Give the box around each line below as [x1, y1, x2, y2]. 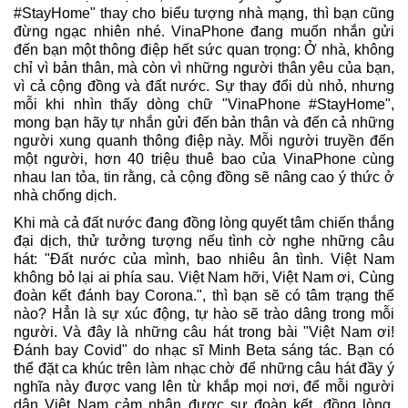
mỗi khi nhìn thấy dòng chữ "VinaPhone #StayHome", [14, 97, 394, 113]
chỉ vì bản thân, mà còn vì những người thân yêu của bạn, [14, 60, 394, 76]
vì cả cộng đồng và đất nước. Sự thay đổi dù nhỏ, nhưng [14, 78, 394, 95]
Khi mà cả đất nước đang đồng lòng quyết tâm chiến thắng [14, 215, 394, 231]
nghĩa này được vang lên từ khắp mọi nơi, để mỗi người [14, 379, 394, 395]
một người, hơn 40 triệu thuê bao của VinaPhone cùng [14, 151, 394, 168]
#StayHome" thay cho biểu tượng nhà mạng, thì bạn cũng [14, 5, 394, 22]
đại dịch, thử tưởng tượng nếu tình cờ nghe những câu [14, 233, 394, 250]
